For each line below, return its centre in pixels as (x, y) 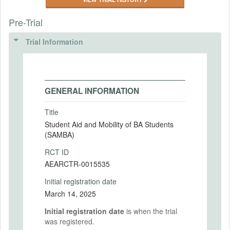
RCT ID (57, 152)
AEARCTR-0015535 (77, 164)
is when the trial (151, 211)
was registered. (70, 221)
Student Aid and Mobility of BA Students (109, 124)
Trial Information (54, 42)
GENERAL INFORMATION (92, 91)
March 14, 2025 (70, 193)
